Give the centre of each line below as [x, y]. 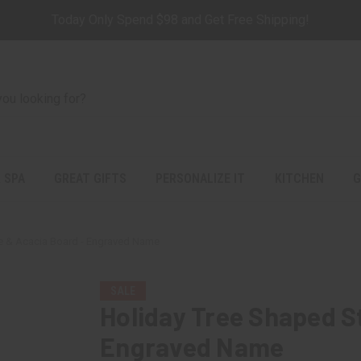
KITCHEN [299, 178]
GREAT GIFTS [91, 178]
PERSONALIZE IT [201, 178]
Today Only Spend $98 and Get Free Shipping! [180, 20]
